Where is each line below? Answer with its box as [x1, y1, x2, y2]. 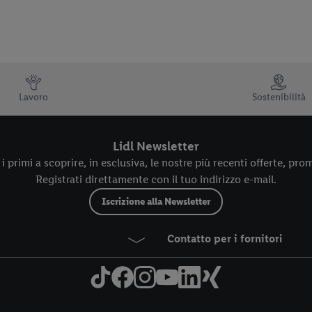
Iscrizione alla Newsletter [102, 196, 210, 208]
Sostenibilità [251, 91, 306, 104]
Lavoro [19, 91, 48, 104]
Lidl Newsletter [113, 139, 199, 155]
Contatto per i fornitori [167, 232, 282, 246]
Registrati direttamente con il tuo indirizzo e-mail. [36, 173, 276, 187]
